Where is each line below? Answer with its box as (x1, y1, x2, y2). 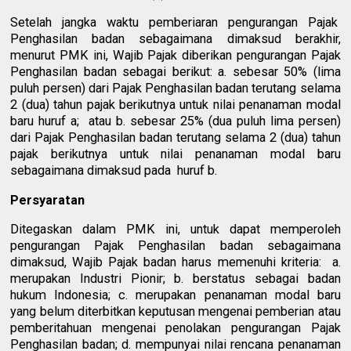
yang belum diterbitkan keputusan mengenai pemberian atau (10, 304, 341, 320)
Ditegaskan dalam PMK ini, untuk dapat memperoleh (10, 222, 341, 237)
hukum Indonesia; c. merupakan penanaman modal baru (10, 288, 341, 303)
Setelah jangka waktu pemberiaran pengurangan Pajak (10, 15, 341, 31)
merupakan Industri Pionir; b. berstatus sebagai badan (10, 271, 341, 287)
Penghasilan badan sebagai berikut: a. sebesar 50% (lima (10, 64, 341, 80)
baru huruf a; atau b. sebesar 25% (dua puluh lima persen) (10, 114, 341, 129)
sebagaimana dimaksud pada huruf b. (10, 163, 218, 179)
